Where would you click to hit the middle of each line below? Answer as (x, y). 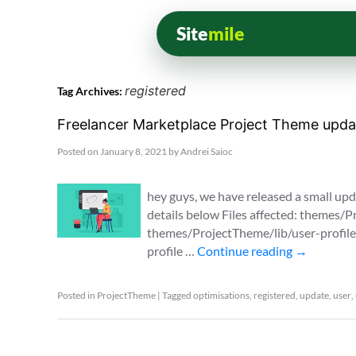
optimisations (221, 295)
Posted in (76, 295)
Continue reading (246, 251)
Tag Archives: (91, 91)
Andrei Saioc (207, 151)
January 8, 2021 (133, 151)
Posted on (78, 151)
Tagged (177, 295)
